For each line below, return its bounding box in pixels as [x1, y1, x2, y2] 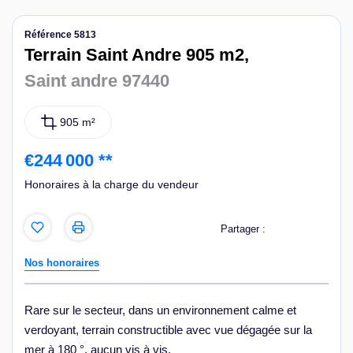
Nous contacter [24, 9, 158, 32]
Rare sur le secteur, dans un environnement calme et [24, 303, 296, 317]
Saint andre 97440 [24, 71, 169, 91]
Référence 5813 [24, 29, 96, 40]
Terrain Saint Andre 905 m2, [24, 45, 249, 65]
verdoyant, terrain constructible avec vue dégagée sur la [24, 322, 312, 336]
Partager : [221, 222, 266, 235]
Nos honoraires [24, 256, 99, 269]
